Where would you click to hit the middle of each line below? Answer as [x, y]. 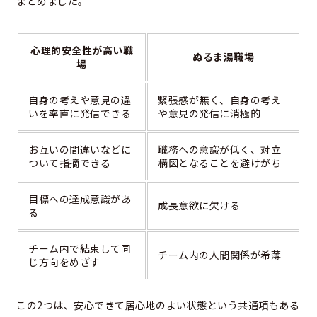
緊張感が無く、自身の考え [219, 100]
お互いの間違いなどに [80, 150]
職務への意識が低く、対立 [219, 150]
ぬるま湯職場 [223, 57]
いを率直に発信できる [80, 114]
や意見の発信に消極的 [209, 114]
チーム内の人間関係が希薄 [219, 255]
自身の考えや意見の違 [80, 100]
